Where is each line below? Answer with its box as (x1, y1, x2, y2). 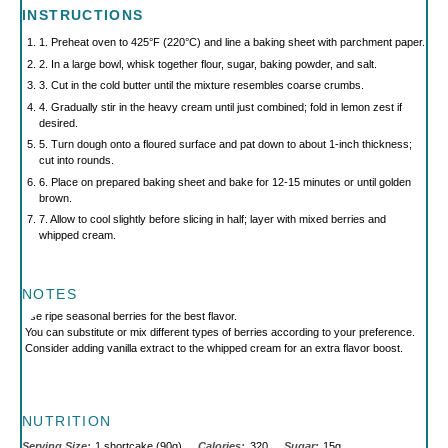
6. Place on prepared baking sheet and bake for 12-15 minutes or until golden (38, 175, 411, 188)
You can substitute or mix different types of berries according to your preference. (22, 326, 415, 338)
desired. (38, 116, 78, 129)
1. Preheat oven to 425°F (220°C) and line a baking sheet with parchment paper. (38, 36, 425, 48)
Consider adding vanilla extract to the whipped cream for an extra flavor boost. (22, 342, 403, 354)
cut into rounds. (38, 154, 114, 166)
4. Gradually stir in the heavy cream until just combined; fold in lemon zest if (38, 100, 402, 113)
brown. (38, 191, 72, 204)
